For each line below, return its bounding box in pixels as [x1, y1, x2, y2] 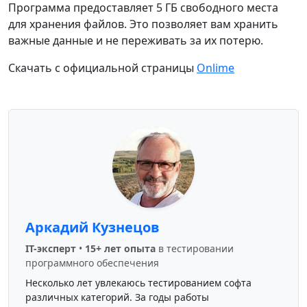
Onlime [197, 60, 234, 75]
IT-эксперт [25, 242, 76, 255]
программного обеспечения [25, 256, 159, 269]
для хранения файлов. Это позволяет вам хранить [8, 16, 278, 32]
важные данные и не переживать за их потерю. [8, 33, 263, 48]
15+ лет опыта [85, 242, 156, 255]
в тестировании [156, 242, 234, 255]
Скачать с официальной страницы [8, 60, 197, 75]
